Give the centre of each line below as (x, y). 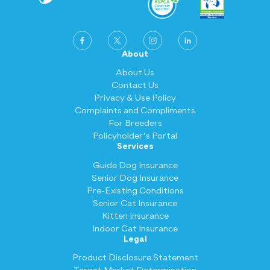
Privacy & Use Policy (135, 98)
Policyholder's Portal (135, 136)
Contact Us (135, 86)
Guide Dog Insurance (135, 165)
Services (135, 147)
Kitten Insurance (135, 216)
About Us (135, 73)
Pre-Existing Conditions (135, 190)
